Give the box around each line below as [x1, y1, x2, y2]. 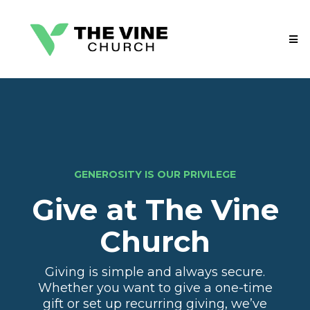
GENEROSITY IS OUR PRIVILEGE [74, 168, 236, 181]
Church [100, 224, 210, 260]
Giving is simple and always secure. [45, 264, 265, 280]
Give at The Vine [31, 192, 279, 228]
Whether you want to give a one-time [37, 280, 273, 296]
